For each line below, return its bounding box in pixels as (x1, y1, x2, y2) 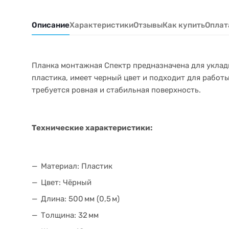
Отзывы (133, 20, 163, 30)
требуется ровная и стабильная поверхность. (32, 85, 201, 95)
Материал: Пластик (41, 161, 112, 171)
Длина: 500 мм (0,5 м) (41, 194, 120, 203)
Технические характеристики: (32, 123, 152, 132)
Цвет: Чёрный (41, 177, 91, 187)
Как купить (163, 20, 205, 30)
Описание (32, 20, 70, 30)
